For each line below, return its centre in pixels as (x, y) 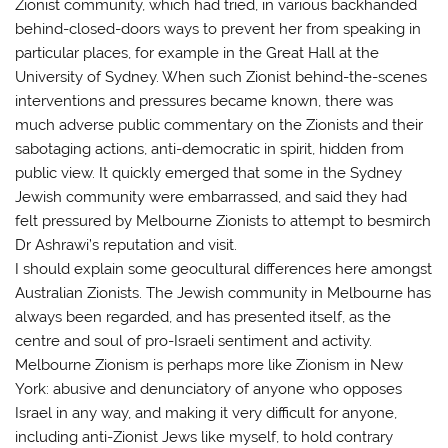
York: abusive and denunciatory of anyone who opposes (209, 388)
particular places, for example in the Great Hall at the (197, 52)
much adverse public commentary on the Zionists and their (219, 124)
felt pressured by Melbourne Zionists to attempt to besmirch (223, 220)
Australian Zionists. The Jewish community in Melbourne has (223, 292)
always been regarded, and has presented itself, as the (203, 316)
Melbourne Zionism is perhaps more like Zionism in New (209, 364)
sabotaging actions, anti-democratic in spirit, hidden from (210, 148)
